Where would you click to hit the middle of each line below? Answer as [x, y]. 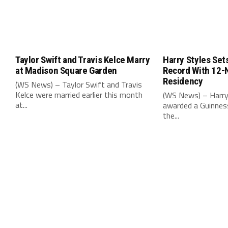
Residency [183, 81]
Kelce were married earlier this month [79, 95]
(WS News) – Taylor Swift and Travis [79, 84]
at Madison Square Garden [66, 70]
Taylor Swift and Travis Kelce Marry [83, 60]
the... [171, 116]
